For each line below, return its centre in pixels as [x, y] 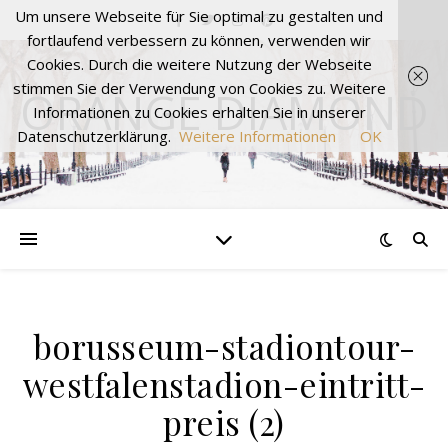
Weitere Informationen [257, 136]
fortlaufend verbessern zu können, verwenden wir [199, 40]
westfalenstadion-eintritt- [224, 384]
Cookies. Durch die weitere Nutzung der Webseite [199, 64]
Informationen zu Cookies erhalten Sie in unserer [199, 112]
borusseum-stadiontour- [224, 346]
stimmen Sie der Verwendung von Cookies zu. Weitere [199, 88]
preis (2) [224, 422]
